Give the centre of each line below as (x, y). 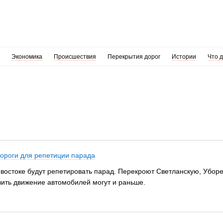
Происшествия (75, 57)
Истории (184, 57)
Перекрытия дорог (134, 57)
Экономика (27, 57)
